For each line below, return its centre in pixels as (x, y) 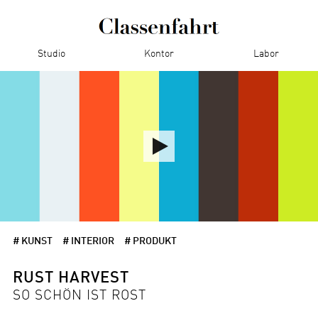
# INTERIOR (88, 242)
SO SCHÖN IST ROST (79, 296)
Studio (52, 54)
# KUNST (32, 242)
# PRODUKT (150, 242)
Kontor (159, 54)
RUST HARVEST (71, 278)
